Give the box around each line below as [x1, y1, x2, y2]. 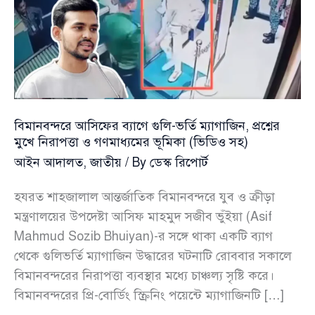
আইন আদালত [14, 155, 83, 171]
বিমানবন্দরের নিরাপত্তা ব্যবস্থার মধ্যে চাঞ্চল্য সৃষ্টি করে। [14, 267, 274, 283]
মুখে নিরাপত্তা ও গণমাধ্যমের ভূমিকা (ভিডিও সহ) [14, 134, 248, 150]
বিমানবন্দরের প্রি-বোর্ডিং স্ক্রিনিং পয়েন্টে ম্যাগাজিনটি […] [14, 287, 284, 303]
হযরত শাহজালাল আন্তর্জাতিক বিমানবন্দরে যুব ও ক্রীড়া [14, 188, 275, 205]
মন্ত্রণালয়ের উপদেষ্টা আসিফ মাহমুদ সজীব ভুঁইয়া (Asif [14, 208, 272, 224]
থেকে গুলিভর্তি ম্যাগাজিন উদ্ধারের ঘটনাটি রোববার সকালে [14, 247, 292, 264]
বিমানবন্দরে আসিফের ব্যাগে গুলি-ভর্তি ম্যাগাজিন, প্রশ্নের [14, 118, 280, 134]
